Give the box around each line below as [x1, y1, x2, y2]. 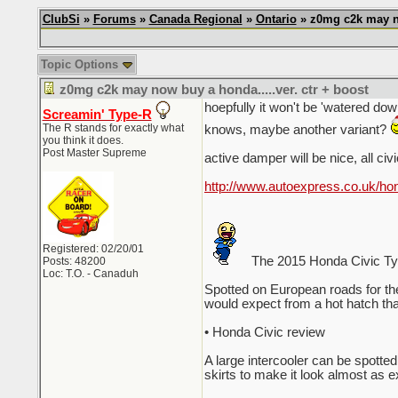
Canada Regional [148, 12, 243, 26]
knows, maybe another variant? [203, 123, 390, 137]
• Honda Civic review [203, 325, 325, 339]
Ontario [255, 12, 297, 26]
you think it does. [42, 134, 123, 147]
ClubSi [42, 12, 80, 26]
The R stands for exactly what [42, 122, 184, 134]
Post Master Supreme [42, 147, 147, 159]
